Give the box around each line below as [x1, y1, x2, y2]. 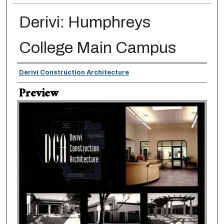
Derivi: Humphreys [18, 13, 150, 31]
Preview [18, 84, 58, 105]
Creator [16, 62, 53, 83]
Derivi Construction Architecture [18, 68, 129, 76]
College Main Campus [18, 38, 176, 56]
